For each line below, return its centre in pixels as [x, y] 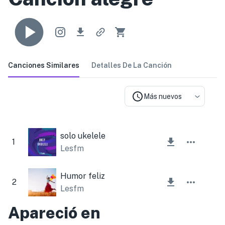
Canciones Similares [44, 65]
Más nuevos [163, 96]
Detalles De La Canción [132, 65]
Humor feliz [83, 176]
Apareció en [54, 213]
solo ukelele [83, 136]
